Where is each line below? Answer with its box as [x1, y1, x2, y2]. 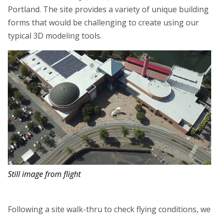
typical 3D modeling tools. [8, 30, 102, 41]
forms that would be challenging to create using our [8, 17, 199, 28]
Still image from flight [8, 168, 81, 179]
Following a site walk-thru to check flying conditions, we [8, 203, 211, 215]
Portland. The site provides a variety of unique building [8, 3, 209, 15]
